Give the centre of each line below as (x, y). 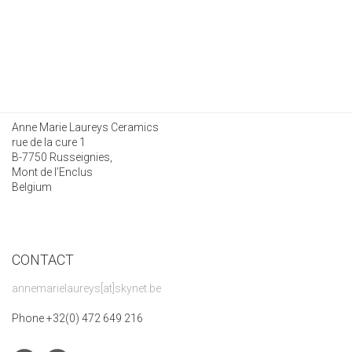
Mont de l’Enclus (52, 172)
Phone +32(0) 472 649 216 (77, 318)
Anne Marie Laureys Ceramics (85, 127)
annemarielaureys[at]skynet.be (86, 288)
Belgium (32, 187)
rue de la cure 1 (49, 142)
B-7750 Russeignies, (62, 157)
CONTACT (43, 259)
